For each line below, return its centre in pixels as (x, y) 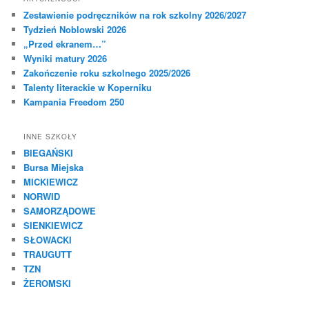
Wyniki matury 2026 (66, 59)
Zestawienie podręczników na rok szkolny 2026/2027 (135, 15)
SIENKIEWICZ (53, 225)
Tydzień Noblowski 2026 (75, 30)
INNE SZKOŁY (51, 136)
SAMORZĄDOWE (60, 210)
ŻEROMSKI (48, 283)
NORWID (42, 196)
